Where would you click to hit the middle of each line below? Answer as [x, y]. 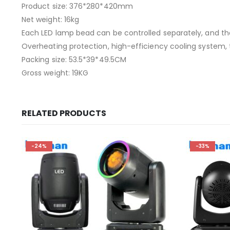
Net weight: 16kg [51, 20]
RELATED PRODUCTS [64, 113]
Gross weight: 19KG [55, 73]
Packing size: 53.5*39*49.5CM [74, 60]
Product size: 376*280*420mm [77, 6]
